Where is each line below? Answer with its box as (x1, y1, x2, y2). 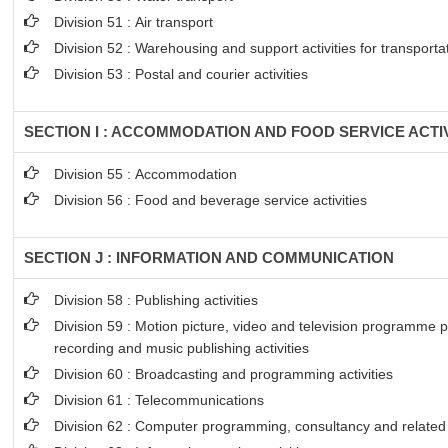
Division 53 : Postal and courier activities (54, 66, 309, 82)
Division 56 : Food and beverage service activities (54, 192, 368, 208)
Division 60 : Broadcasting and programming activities (54, 366, 394, 382)
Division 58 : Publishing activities (54, 292, 259, 308)
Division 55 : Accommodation (54, 166, 242, 182)
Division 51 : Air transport (54, 14, 214, 30)
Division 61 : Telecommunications (54, 392, 265, 408)
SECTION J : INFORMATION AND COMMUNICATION (24, 249, 395, 266)
